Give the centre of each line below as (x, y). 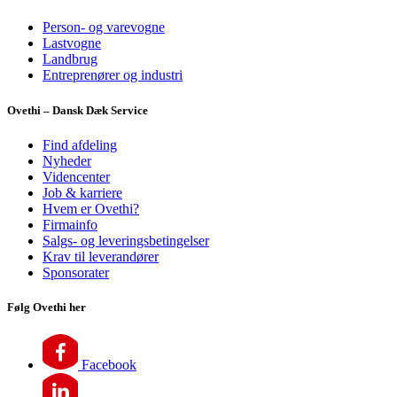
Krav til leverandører (101, 256)
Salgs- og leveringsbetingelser (126, 240)
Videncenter (76, 176)
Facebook (109, 365)
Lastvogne (72, 43)
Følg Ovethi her (47, 307)
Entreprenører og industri (113, 75)
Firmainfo (70, 224)
